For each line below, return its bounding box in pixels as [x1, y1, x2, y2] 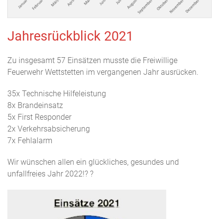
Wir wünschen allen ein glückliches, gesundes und [7, 157, 179, 167]
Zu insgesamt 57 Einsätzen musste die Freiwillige [7, 55, 177, 65]
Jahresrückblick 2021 [7, 28, 133, 44]
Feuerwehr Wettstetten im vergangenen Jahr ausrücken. [7, 67, 198, 77]
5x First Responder [7, 112, 71, 122]
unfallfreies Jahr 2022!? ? [7, 169, 93, 178]
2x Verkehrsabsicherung [7, 124, 90, 133]
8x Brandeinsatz [7, 100, 63, 110]
